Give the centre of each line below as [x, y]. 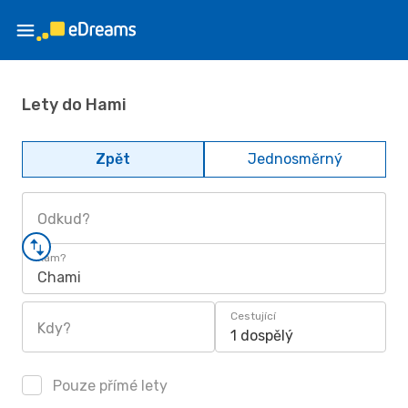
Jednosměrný [295, 159]
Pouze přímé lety [108, 386]
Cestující [253, 316]
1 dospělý [262, 336]
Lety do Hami [74, 104]
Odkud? [64, 219]
